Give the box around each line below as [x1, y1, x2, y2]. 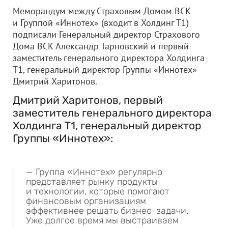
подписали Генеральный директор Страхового [13, 28, 200, 40]
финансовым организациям [26, 195, 146, 207]
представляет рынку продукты [26, 176, 158, 187]
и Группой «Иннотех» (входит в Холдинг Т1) [13, 17, 189, 28]
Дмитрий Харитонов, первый [13, 94, 163, 106]
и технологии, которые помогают [26, 186, 169, 197]
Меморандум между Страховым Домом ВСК [13, 5, 191, 17]
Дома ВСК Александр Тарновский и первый [13, 40, 189, 52]
